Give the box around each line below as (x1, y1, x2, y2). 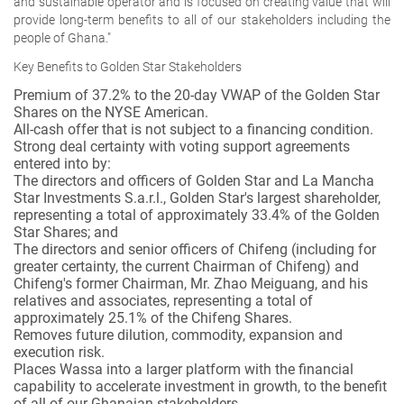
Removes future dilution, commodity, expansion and (14, 326, 343, 344)
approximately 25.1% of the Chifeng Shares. (14, 308, 292, 326)
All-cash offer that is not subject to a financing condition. (14, 120, 373, 138)
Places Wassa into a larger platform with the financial (14, 360, 353, 378)
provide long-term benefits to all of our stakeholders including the (14, 12, 390, 27)
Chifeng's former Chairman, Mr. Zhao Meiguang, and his (14, 274, 368, 292)
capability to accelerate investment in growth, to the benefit (14, 377, 387, 395)
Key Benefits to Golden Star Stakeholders (14, 59, 242, 74)
